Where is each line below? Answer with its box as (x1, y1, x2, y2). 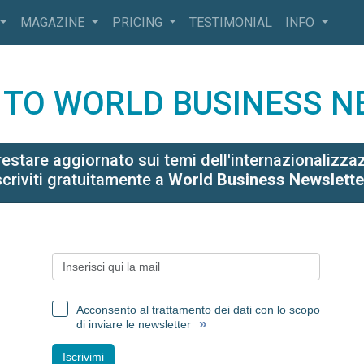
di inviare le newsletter (76, 318, 191, 331)
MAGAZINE (20, 15, 89, 30)
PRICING (111, 15, 166, 30)
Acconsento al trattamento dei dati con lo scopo (76, 303, 320, 316)
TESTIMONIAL (189, 15, 273, 30)
